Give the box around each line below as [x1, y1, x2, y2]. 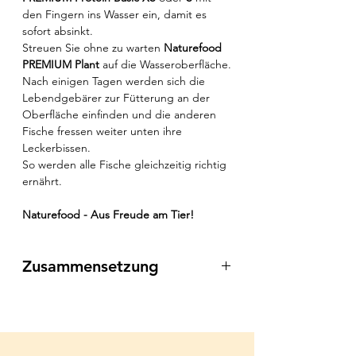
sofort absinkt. [22, 24, 93, 39]
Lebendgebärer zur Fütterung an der [22, 91, 210, 106]
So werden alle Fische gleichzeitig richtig [22, 157, 226, 172]
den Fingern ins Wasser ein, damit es [22, 7, 207, 22]
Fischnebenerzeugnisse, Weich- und [22, 308, 207, 324]
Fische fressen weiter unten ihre [22, 124, 182, 139]
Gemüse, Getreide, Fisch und [22, 291, 175, 307]
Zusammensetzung [22, 257, 159, 277]
